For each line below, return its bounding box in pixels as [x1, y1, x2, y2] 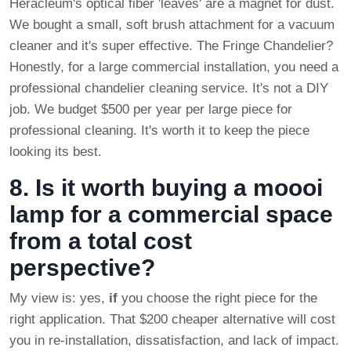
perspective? [9, 255, 155, 281]
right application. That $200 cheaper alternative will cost [9, 312, 335, 327]
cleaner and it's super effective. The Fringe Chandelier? [9, 38, 333, 54]
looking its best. [9, 144, 102, 160]
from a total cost [9, 228, 192, 255]
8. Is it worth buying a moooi [9, 175, 323, 201]
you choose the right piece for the [118, 291, 317, 306]
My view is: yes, [9, 291, 109, 306]
